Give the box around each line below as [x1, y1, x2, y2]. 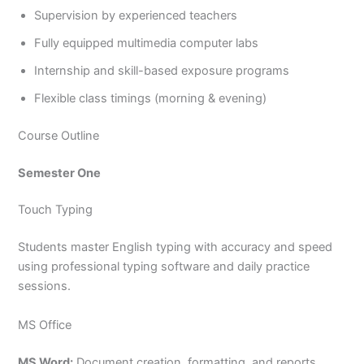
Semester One [18, 165, 102, 180]
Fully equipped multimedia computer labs [34, 35, 259, 50]
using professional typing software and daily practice [18, 259, 310, 275]
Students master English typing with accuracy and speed [18, 240, 333, 255]
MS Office [18, 317, 72, 332]
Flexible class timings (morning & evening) [34, 90, 267, 106]
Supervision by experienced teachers [34, 7, 238, 23]
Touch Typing [18, 202, 93, 218]
